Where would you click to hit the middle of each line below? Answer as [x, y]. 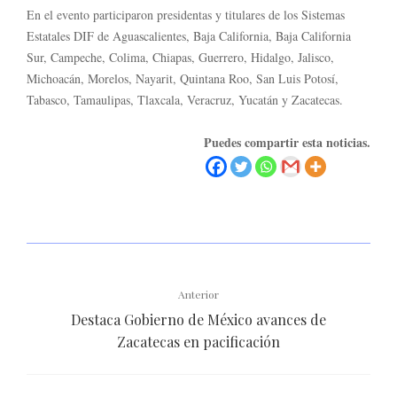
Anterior [198, 294]
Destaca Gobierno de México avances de [198, 319]
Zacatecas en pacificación [198, 341]
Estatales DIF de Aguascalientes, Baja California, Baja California [189, 35]
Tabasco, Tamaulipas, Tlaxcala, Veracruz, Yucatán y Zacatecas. [185, 99]
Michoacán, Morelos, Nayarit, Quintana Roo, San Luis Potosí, [183, 78]
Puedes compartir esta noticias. [287, 142]
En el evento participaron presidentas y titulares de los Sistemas [186, 14]
